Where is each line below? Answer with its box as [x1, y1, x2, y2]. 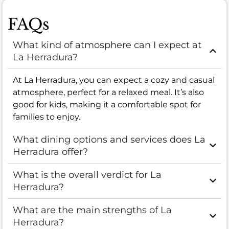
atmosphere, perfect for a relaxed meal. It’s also [13, 87, 204, 97]
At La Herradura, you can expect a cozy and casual [13, 75, 215, 85]
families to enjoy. [13, 111, 80, 122]
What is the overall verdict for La [13, 169, 162, 180]
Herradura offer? [13, 146, 88, 157]
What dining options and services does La [13, 133, 205, 145]
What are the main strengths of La [13, 204, 172, 216]
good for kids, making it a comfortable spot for [13, 99, 201, 109]
